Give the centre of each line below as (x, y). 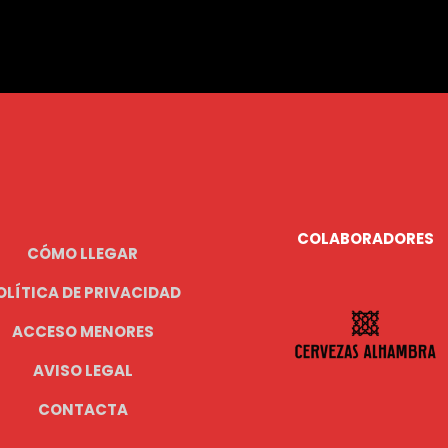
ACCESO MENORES (82, 332)
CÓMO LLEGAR (83, 254)
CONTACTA (82, 410)
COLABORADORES (365, 239)
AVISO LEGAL (82, 371)
